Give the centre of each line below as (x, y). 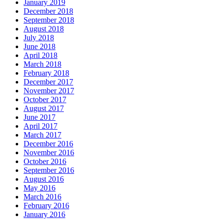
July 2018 (39, 37)
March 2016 (42, 196)
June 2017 (40, 117)
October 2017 (45, 99)
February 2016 (46, 205)
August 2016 (44, 179)
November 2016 (49, 152)
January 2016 (44, 214)
